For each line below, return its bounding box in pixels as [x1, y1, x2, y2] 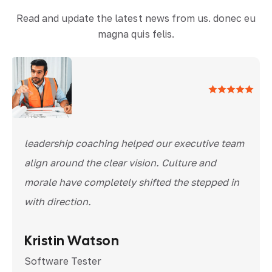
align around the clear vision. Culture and [24, 157, 216, 169]
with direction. [24, 195, 91, 208]
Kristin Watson [24, 232, 119, 250]
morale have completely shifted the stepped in [24, 176, 239, 189]
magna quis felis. [98, 28, 174, 41]
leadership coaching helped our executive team [24, 137, 244, 150]
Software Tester [24, 255, 101, 268]
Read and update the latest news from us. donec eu [16, 12, 256, 25]
